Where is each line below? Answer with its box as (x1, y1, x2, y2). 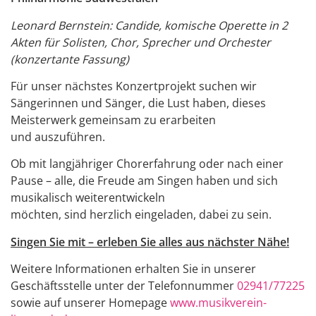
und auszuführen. (11, 128, 105, 145)
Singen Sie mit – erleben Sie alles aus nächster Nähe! (11, 233, 289, 250)
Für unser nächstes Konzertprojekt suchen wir (11, 78, 257, 94)
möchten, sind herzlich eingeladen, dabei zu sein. (11, 207, 272, 223)
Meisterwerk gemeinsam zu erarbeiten (11, 111, 216, 128)
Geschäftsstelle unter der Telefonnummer (11, 278, 237, 294)
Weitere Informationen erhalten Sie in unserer (11, 261, 256, 277)
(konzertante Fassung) (11, 51, 129, 67)
